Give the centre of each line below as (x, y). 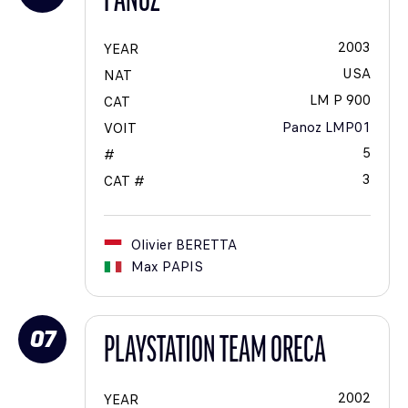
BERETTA (206, 245)
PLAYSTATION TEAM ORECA (215, 353)
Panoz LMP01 (326, 128)
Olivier (152, 245)
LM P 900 (340, 101)
